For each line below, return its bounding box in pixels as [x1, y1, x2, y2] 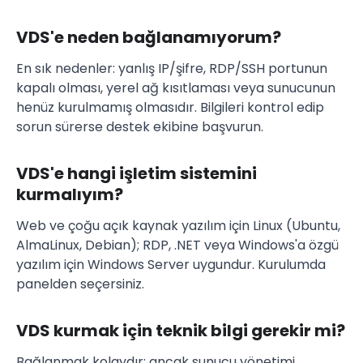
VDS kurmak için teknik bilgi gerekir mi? [16, 319, 345, 343]
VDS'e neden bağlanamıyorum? [16, 26, 281, 49]
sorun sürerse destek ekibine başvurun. [16, 117, 263, 137]
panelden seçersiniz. [16, 275, 144, 294]
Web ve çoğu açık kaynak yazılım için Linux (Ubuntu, [16, 216, 340, 236]
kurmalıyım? [16, 183, 123, 207]
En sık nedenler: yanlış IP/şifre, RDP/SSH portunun [16, 59, 327, 79]
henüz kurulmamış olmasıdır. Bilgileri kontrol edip [16, 98, 324, 117]
